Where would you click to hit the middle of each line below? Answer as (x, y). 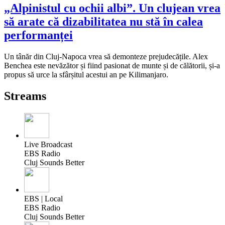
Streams (25, 96)
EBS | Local (43, 199)
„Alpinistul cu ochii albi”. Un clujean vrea (112, 8)
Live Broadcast (48, 145)
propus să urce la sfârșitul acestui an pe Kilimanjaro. (86, 75)
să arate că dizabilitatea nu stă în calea (103, 22)
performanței (38, 35)
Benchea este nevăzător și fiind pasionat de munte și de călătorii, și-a (112, 66)
